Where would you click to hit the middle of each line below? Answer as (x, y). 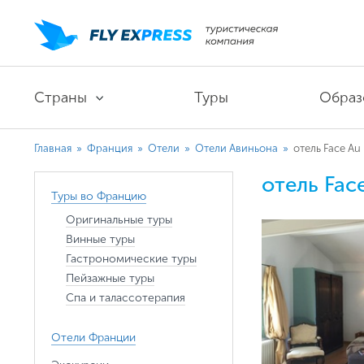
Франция (111, 148)
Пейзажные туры (110, 278)
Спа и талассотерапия (126, 298)
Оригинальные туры (119, 220)
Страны (61, 97)
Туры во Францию (99, 196)
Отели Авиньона (238, 148)
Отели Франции (93, 338)
